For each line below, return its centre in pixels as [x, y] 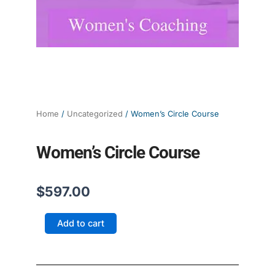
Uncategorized [95, 114]
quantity [52, 258]
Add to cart [81, 224]
